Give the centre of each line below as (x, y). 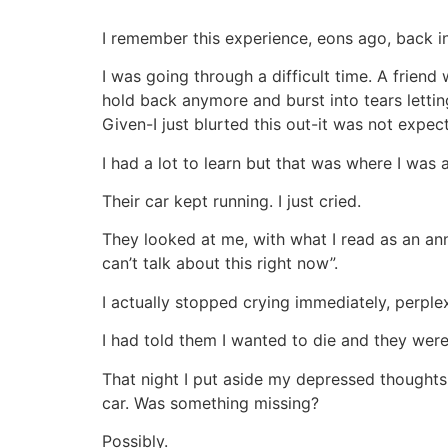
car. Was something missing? (210, 402)
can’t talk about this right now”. (220, 263)
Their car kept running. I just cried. (231, 200)
